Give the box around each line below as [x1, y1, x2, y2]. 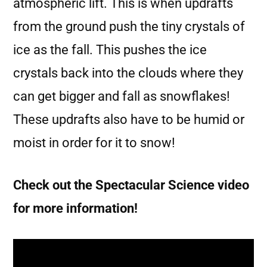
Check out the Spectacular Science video [13, 178, 249, 193]
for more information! [13, 201, 138, 216]
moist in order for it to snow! [13, 135, 175, 150]
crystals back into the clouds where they [13, 66, 243, 80]
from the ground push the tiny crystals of [13, 19, 245, 34]
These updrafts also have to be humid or [13, 112, 244, 127]
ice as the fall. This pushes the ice [13, 42, 207, 57]
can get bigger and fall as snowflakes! [13, 89, 230, 104]
